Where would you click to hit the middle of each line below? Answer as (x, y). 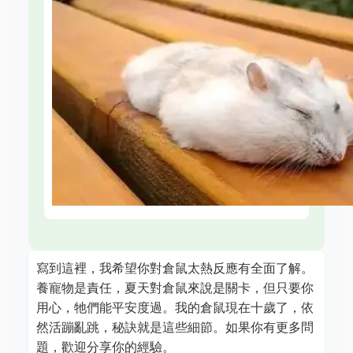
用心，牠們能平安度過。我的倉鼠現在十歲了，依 (175, 307)
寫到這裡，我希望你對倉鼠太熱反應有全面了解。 (175, 268)
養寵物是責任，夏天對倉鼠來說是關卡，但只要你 (175, 288)
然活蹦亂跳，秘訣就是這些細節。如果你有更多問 (175, 327)
